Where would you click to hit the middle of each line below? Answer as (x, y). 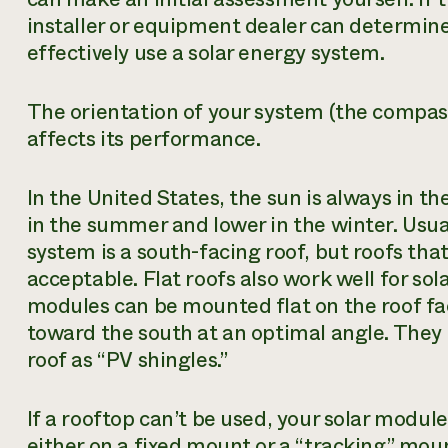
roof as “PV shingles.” (127, 359)
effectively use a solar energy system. (205, 52)
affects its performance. (143, 138)
